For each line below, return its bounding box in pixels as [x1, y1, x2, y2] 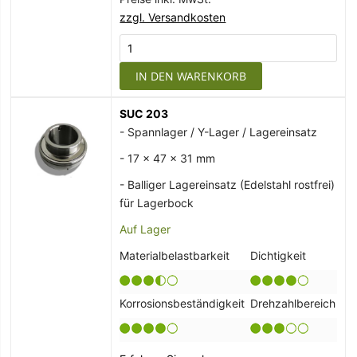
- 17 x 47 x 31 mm [120, 151, 216, 166]
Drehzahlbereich [250, 296, 336, 311]
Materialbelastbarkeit [120, 249, 230, 263]
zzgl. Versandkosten [120, 10, 226, 25]
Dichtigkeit [250, 249, 307, 263]
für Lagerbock [120, 196, 194, 210]
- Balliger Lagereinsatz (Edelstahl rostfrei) [120, 178, 335, 192]
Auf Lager [120, 222, 171, 237]
